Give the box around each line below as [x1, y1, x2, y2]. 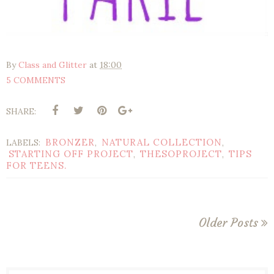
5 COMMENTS [6, 75, 65, 86]
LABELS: [6, 137, 43, 149]
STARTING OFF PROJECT [9, 148, 133, 160]
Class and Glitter [18, 59, 87, 71]
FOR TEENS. [6, 160, 67, 172]
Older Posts [199, 215, 258, 231]
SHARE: [6, 106, 36, 117]
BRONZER [45, 136, 95, 149]
